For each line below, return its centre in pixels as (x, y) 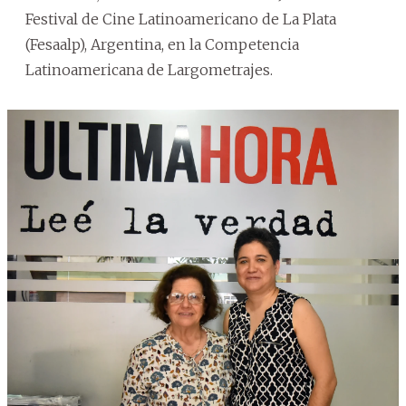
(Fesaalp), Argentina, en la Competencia (162, 45)
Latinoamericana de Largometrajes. (149, 70)
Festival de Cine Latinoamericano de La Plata (181, 19)
